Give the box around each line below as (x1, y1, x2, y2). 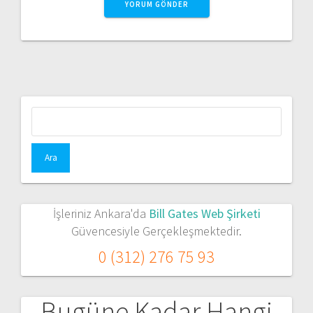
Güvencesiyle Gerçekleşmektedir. (71, 222, 242, 239)
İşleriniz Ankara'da (52, 205, 149, 221)
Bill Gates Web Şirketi (148, 205, 261, 221)
